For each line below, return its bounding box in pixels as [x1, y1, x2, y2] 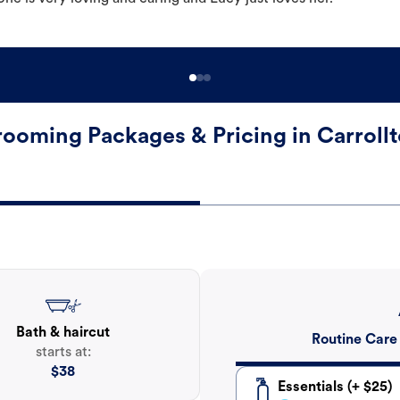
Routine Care [311, 333, 397, 348]
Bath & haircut [16, 326, 111, 341]
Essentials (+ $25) [278, 380, 392, 396]
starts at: [35, 346, 91, 361]
